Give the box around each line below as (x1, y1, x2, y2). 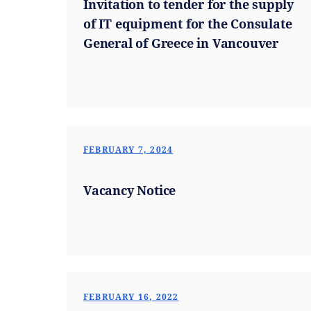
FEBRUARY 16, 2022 (83, 291, 179, 303)
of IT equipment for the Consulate (83, 15, 292, 32)
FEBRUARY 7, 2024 (83, 144, 174, 155)
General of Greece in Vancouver (83, 35, 278, 51)
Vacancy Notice (83, 182, 176, 199)
